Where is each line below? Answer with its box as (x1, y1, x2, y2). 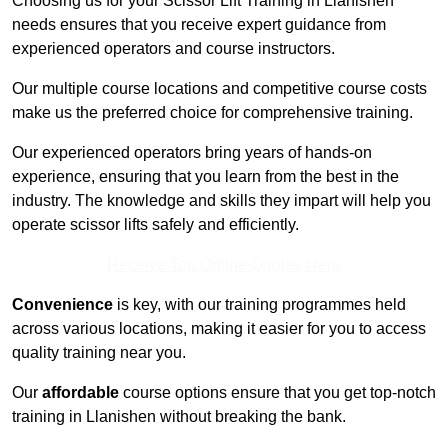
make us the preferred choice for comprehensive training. (12, 104, 413, 122)
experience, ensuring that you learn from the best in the (12, 168, 399, 186)
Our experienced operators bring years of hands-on (12, 144, 372, 162)
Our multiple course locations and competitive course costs (12, 80, 427, 98)
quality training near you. (12, 344, 186, 362)
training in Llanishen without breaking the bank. (12, 408, 346, 426)
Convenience (12, 296, 113, 314)
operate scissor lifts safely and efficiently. (12, 216, 299, 234)
